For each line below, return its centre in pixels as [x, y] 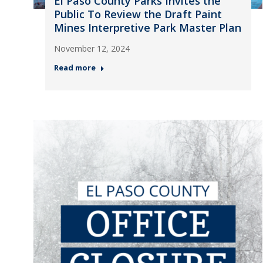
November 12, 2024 [92, 48]
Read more [75, 68]
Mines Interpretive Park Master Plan [147, 28]
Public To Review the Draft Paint [138, 14]
